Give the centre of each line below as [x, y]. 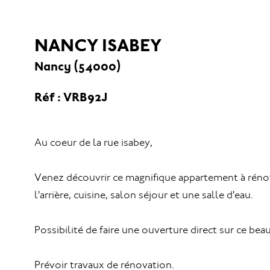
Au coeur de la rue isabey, [93, 143]
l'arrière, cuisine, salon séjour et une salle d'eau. [144, 195]
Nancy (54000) [78, 66]
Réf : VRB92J [71, 97]
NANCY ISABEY [98, 45]
